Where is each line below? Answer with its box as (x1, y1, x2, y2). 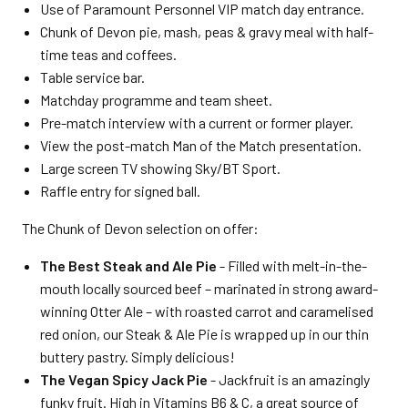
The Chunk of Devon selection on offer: (22, 219, 259, 237)
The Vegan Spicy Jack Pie (40, 371, 208, 388)
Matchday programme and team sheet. (40, 91, 272, 108)
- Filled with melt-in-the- (217, 257, 367, 274)
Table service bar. (40, 68, 145, 86)
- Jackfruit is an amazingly (208, 371, 370, 388)
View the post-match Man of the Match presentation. (40, 137, 362, 154)
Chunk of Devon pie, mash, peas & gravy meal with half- (40, 23, 373, 40)
